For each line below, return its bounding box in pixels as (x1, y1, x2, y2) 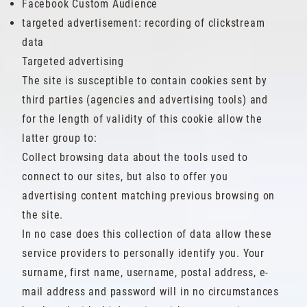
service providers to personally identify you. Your (22, 247, 265, 260)
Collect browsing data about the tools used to (22, 151, 248, 164)
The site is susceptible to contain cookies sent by (22, 74, 267, 87)
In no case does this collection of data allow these (22, 228, 272, 241)
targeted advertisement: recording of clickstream (22, 16, 265, 29)
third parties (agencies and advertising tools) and (22, 93, 268, 106)
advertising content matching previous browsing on (22, 189, 275, 202)
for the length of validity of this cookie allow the (22, 112, 262, 125)
